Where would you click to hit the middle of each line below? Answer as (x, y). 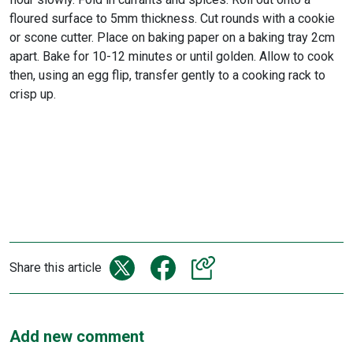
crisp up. (33, 94)
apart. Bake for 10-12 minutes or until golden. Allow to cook (172, 56)
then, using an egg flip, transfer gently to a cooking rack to (167, 75)
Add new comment (77, 336)
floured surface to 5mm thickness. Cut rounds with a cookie (172, 18)
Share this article (56, 267)
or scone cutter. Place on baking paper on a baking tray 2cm (172, 37)
